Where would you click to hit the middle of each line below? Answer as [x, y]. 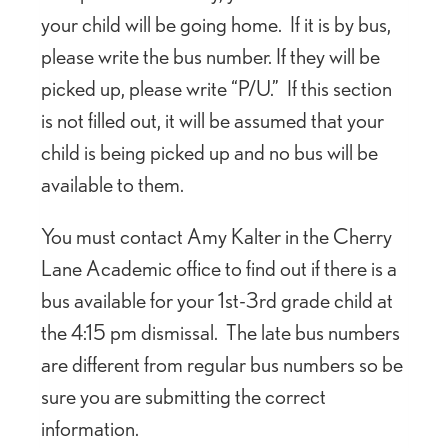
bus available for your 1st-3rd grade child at [217, 299]
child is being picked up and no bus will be [209, 151]
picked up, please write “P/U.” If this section [216, 87]
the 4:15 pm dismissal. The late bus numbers [220, 331]
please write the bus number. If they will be [210, 55]
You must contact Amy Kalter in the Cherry [216, 235]
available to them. [112, 183]
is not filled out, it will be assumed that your [212, 119]
